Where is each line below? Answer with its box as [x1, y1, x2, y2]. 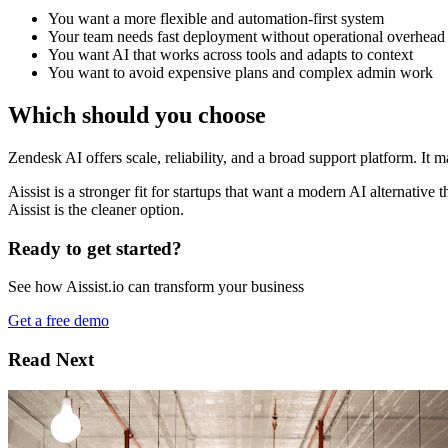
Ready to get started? [8, 237, 182, 259]
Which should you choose [8, 101, 266, 128]
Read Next [8, 348, 94, 370]
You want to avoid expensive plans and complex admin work [48, 63, 433, 81]
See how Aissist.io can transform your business [8, 278, 304, 296]
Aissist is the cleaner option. [8, 200, 184, 218]
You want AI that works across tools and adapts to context [48, 45, 413, 63]
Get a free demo [8, 312, 109, 330]
